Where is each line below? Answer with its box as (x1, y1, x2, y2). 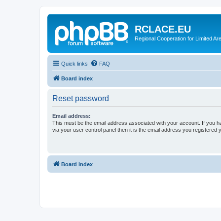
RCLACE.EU (135, 24, 191, 35)
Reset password (52, 94, 109, 103)
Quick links (61, 60, 88, 67)
